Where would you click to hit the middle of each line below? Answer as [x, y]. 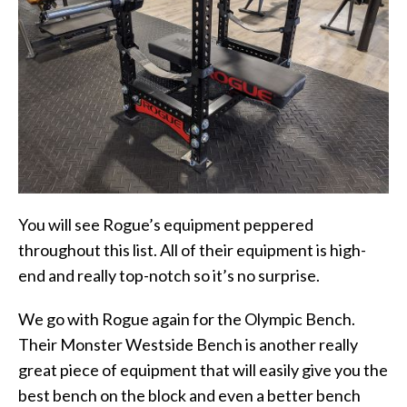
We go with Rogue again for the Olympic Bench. [187, 318]
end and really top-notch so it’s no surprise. [170, 275]
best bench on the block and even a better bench [189, 395]
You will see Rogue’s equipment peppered [166, 224]
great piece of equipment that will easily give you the [203, 369]
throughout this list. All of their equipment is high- [192, 249]
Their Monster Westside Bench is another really [188, 344]
